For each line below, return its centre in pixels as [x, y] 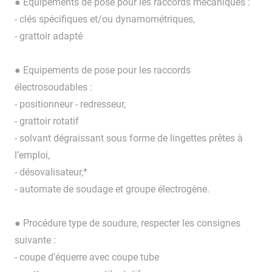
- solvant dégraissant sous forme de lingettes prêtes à [129, 138]
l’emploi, [32, 155]
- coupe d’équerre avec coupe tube [87, 257]
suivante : [35, 240]
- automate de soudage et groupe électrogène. [112, 189]
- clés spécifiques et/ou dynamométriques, [105, 19]
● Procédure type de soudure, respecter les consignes [127, 223]
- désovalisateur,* [51, 172]
